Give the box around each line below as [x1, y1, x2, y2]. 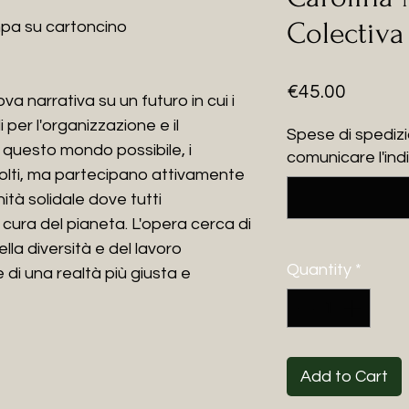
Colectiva [287, 16, 404, 50]
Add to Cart [300, 368, 388, 385]
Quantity [287, 261, 351, 278]
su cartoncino [21, 17, 127, 36]
